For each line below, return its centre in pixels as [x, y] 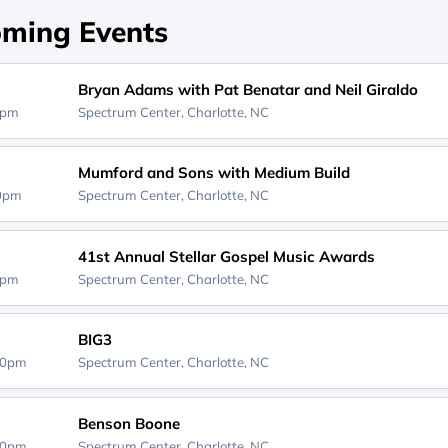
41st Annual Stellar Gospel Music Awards [226, 256]
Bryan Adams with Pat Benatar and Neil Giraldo [247, 89]
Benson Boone [128, 423]
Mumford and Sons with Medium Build [213, 172]
